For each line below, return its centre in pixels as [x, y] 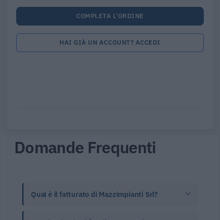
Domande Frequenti [85, 147]
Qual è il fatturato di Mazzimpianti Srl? [94, 194]
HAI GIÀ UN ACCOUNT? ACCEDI [110, 43]
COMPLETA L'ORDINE [110, 16]
